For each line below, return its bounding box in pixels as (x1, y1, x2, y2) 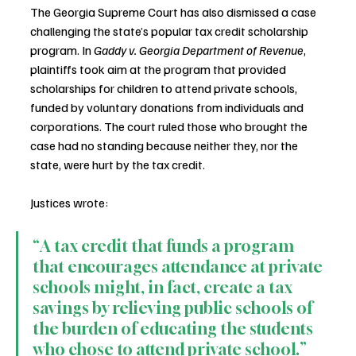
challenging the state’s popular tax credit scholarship (30, 22, 311, 39)
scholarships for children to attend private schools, (30, 79, 300, 96)
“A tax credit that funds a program (33, 235, 297, 256)
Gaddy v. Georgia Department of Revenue (94, 41, 304, 58)
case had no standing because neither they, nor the (30, 137, 300, 153)
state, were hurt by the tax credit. (30, 156, 205, 172)
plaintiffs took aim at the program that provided (30, 60, 288, 77)
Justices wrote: (30, 194, 108, 211)
